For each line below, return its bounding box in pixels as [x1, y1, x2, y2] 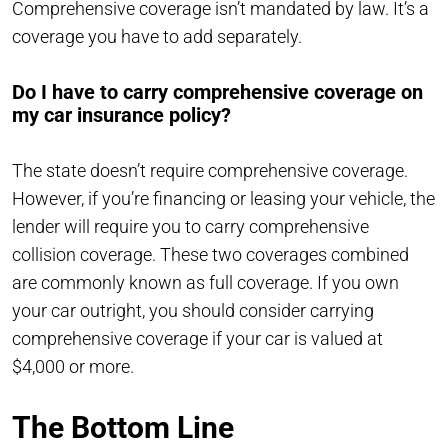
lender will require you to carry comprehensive [12, 215, 369, 237]
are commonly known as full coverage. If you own [12, 271, 399, 293]
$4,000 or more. [12, 355, 134, 377]
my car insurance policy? [12, 102, 231, 127]
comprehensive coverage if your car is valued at [12, 327, 383, 349]
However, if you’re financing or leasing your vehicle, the [12, 187, 435, 209]
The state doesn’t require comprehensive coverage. [12, 159, 408, 181]
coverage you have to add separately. [12, 25, 302, 47]
